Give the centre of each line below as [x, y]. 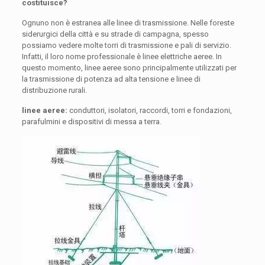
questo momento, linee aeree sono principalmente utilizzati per [129, 68]
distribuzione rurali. [54, 91]
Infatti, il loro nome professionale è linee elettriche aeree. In [122, 57]
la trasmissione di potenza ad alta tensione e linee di [111, 79]
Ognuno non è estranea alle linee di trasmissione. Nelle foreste [128, 23]
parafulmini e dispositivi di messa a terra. [91, 122]
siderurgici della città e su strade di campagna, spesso [115, 34]
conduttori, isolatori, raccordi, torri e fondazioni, [149, 111]
